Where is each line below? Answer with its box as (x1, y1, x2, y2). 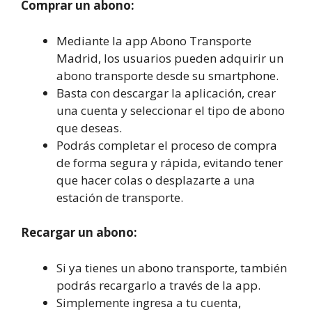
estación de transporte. (56, 189, 183, 205)
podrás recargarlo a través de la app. (56, 276, 260, 293)
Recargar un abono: (21, 224, 137, 241)
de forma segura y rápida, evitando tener (56, 154, 283, 171)
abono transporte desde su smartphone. (56, 67, 279, 84)
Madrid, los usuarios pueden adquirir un (56, 49, 283, 66)
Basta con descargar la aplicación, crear (56, 84, 276, 101)
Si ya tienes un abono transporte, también (56, 259, 287, 276)
